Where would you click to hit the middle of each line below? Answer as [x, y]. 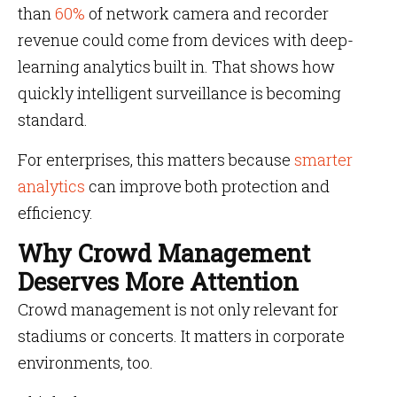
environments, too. [86, 362]
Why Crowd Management [164, 253]
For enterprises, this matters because [156, 160]
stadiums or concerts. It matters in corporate [181, 336]
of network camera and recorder [207, 13]
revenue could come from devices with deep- [186, 40]
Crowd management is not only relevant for [178, 309]
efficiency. [55, 213]
